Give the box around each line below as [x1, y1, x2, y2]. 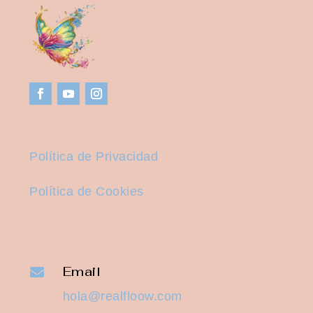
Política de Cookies [29, 184, 144, 199]
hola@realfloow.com [62, 289, 182, 304]
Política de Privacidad [29, 150, 159, 164]
